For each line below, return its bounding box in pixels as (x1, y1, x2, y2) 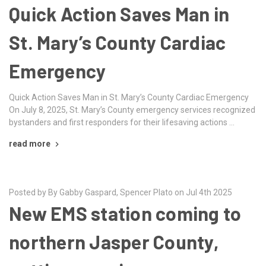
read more (9, 138, 50, 148)
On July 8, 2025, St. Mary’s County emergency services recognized (9, 104, 255, 115)
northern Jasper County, (9, 230, 218, 253)
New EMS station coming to (9, 201, 242, 224)
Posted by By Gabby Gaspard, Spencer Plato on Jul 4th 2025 (9, 187, 232, 197)
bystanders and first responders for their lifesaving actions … (9, 117, 235, 127)
